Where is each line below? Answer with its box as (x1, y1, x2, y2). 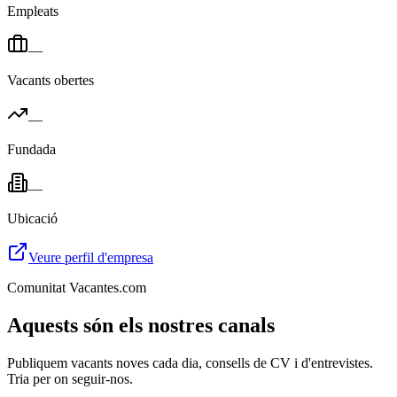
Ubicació (7, 210, 58, 226)
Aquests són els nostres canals (7, 313, 275, 337)
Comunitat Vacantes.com (7, 279, 146, 295)
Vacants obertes (7, 72, 94, 88)
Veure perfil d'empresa (28, 249, 153, 265)
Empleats (7, 3, 58, 19)
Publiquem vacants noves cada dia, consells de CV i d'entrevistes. (7, 354, 373, 370)
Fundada (7, 141, 56, 157)
